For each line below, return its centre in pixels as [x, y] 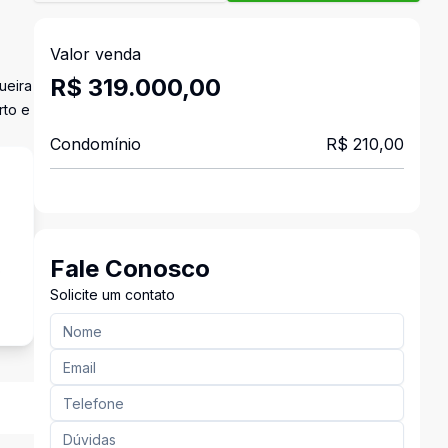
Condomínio [95, 144]
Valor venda [95, 54]
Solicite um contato [112, 294]
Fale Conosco [129, 268]
